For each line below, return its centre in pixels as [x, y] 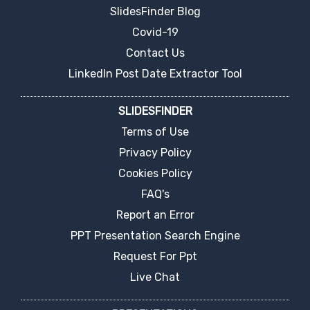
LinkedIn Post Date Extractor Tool [155, 73]
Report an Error [155, 215]
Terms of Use [155, 132]
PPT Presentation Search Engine [155, 236]
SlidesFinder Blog [155, 11]
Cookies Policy [155, 174]
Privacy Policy [155, 153]
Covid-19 [155, 32]
